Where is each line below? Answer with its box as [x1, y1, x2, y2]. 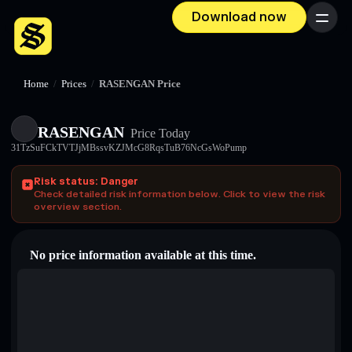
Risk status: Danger [34, 175, 138, 188]
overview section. [34, 200, 122, 213]
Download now [192, 9, 287, 25]
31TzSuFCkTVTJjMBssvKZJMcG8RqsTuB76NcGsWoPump [11, 142, 247, 153]
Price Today [127, 126, 190, 140]
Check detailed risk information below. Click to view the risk [34, 188, 325, 200]
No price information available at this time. [30, 248, 256, 262]
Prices [61, 79, 86, 90]
